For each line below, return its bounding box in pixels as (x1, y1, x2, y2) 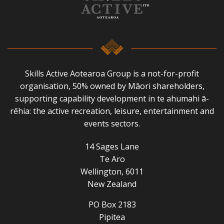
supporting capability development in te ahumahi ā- (15, 92, 209, 104)
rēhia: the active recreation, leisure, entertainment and (10, 105, 214, 116)
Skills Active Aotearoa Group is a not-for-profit (25, 67, 199, 79)
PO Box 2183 (88, 199, 136, 210)
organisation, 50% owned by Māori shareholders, (19, 80, 204, 91)
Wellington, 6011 (80, 166, 143, 177)
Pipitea (99, 211, 125, 223)
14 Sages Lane (85, 141, 139, 152)
